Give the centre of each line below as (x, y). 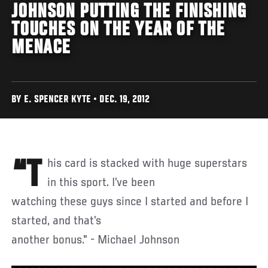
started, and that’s (57, 221)
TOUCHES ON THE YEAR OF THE (118, 30)
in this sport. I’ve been (101, 183)
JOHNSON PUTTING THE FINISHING (129, 12)
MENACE (41, 48)
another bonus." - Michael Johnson (96, 240)
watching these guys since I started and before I (130, 202)
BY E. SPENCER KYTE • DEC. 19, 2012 (81, 100)
